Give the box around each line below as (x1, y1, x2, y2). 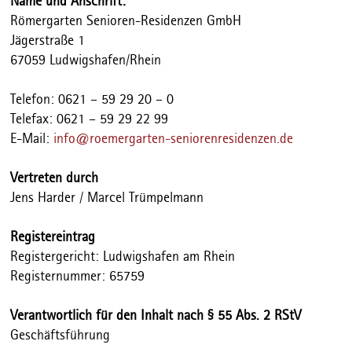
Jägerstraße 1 (10, 34, 86, 49)
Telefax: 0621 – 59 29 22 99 (10, 112, 169, 127)
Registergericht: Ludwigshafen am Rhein (10, 250, 236, 265)
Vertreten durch (10, 171, 99, 186)
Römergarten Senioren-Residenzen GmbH (10, 14, 242, 29)
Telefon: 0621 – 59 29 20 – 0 (10, 93, 174, 108)
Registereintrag (10, 230, 96, 245)
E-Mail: (10, 132, 54, 147)
